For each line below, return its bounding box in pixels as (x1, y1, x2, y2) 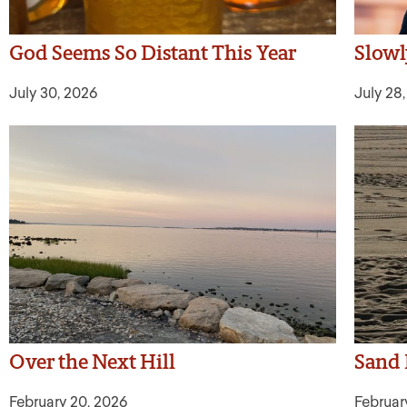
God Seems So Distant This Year (9, 41, 296, 65)
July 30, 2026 (9, 84, 97, 102)
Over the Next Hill (9, 350, 175, 374)
